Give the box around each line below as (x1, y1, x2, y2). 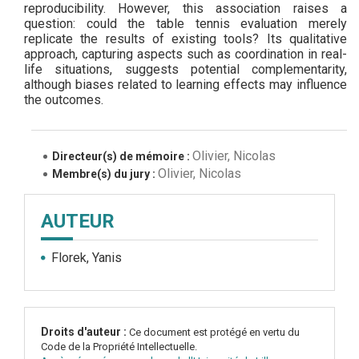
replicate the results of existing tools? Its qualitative (24, 31, 347, 45)
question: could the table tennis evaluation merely (24, 16, 347, 30)
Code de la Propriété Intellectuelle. (41, 341, 197, 352)
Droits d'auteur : (41, 325, 129, 337)
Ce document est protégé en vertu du (129, 326, 300, 337)
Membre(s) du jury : (52, 167, 158, 179)
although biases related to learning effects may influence (24, 77, 347, 91)
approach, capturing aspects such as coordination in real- (24, 46, 347, 60)
